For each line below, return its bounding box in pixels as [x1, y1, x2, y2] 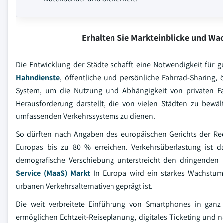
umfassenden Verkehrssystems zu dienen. [16, 111, 155, 121]
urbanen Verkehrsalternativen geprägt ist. [16, 181, 153, 191]
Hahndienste [16, 72, 60, 83]
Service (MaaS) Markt [16, 168, 91, 178]
